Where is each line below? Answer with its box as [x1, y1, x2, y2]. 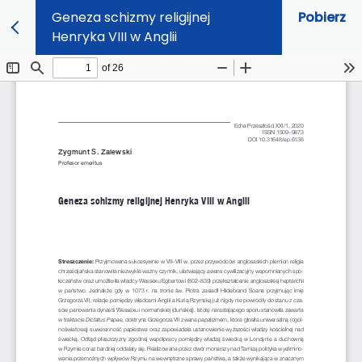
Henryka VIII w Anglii [52, 27, 177, 46]
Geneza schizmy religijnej [52, 8, 210, 27]
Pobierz [298, 8, 346, 27]
